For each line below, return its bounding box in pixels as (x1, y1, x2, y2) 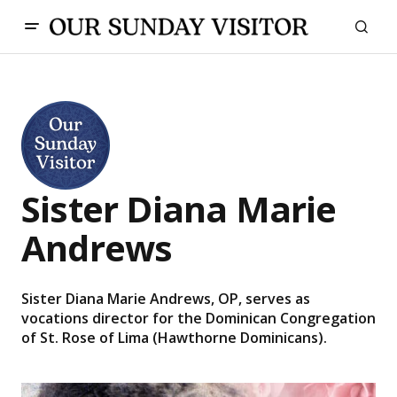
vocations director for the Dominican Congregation (21, 308, 376, 328)
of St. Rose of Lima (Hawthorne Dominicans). (21, 328, 327, 347)
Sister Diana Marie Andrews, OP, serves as (21, 289, 310, 308)
